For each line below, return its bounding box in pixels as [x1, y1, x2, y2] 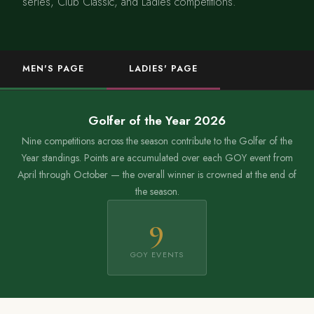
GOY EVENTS [130, 249, 184, 261]
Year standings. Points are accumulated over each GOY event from [21, 150, 293, 165]
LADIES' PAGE [128, 62, 198, 75]
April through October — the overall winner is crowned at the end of [18, 167, 296, 182]
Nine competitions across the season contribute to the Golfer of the [22, 133, 292, 148]
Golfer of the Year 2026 [88, 111, 226, 130]
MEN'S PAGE [22, 62, 84, 75]
